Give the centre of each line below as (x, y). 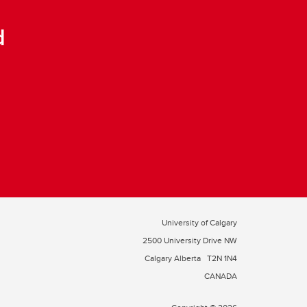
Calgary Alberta (174, 258)
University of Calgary (199, 222)
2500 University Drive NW (190, 240)
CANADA (221, 276)
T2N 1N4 (222, 258)
